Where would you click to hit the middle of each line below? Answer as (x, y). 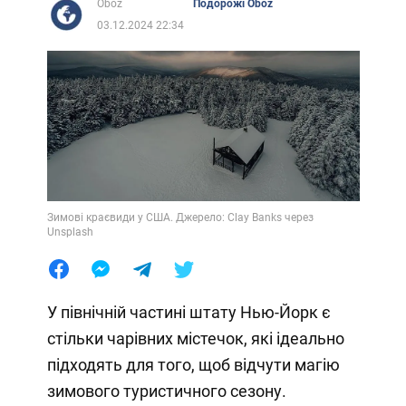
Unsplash (70, 232)
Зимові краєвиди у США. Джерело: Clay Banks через (180, 218)
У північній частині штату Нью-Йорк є (188, 313)
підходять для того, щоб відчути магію (193, 365)
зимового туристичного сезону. (166, 391)
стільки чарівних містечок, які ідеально (195, 339)
